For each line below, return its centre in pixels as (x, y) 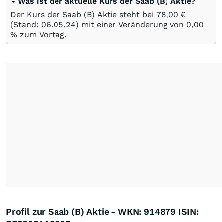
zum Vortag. (42, 34)
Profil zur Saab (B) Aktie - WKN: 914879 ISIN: (102, 211)
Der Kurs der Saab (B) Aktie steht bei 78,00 (94, 14)
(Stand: (26, 24)
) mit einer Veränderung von (131, 24)
